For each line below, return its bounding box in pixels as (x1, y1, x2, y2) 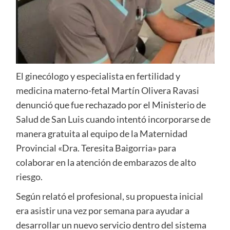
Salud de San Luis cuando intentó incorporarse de (15, 113, 210, 125)
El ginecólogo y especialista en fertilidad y (15, 70, 180, 82)
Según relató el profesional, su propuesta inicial (15, 190, 203, 202)
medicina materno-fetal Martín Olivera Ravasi (15, 85, 199, 97)
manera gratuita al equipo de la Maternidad (15, 128, 187, 140)
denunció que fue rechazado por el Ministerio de (15, 99, 206, 111)
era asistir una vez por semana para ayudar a (15, 205, 189, 217)
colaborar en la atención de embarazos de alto (15, 157, 196, 168)
